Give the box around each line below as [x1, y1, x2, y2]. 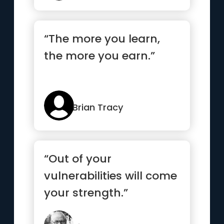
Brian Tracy [72, 101, 123, 113]
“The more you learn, [44, 31, 160, 46]
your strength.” [44, 185, 128, 200]
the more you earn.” [44, 48, 155, 63]
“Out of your [44, 151, 112, 166]
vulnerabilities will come [44, 168, 177, 183]
